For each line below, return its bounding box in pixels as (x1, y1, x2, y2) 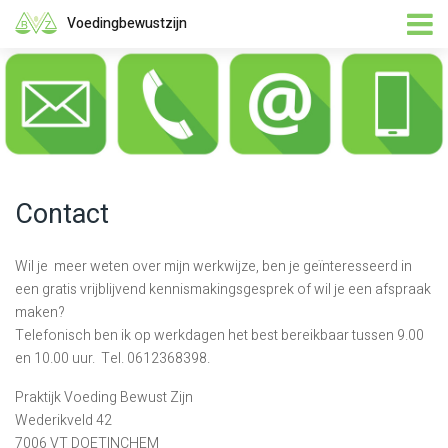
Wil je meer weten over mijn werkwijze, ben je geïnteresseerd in (14, 256, 412, 277)
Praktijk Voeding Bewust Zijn (14, 387, 193, 408)
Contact (14, 195, 109, 234)
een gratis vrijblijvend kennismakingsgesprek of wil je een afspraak (14, 279, 431, 300)
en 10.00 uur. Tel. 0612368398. (14, 348, 210, 369)
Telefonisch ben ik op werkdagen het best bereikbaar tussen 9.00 (14, 325, 424, 346)
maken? (14, 302, 65, 323)
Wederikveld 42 (14, 410, 112, 431)
